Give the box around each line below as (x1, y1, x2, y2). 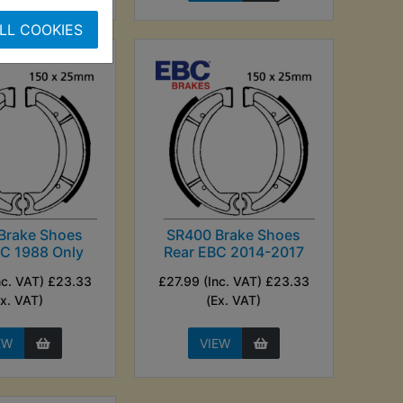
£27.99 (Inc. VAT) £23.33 (157, 273, 309, 289)
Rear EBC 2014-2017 (163, 242, 304, 261)
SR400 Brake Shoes (166, 225, 301, 244)
